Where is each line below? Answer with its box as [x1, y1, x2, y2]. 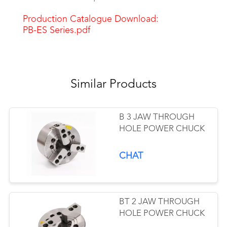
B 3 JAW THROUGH [119, 112, 195, 122]
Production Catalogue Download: [22, 14, 159, 24]
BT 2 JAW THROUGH [119, 197, 200, 206]
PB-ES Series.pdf [22, 25, 90, 35]
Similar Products [70, 78, 157, 91]
